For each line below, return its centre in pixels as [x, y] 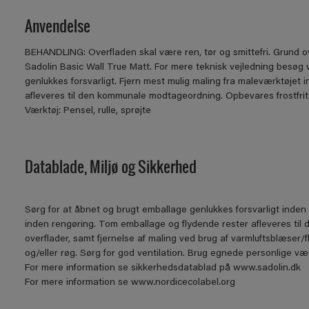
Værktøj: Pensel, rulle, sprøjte [88, 111]
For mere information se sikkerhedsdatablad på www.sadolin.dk [162, 268]
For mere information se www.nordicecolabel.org [130, 283]
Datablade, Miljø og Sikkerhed [110, 166]
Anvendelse [57, 25]
